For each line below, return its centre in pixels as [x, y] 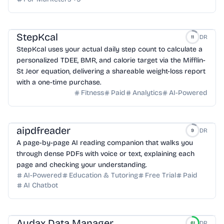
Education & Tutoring [103, 175]
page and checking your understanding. [81, 165]
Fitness [92, 93]
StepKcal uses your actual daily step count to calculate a [109, 49]
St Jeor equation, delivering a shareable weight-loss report [111, 71]
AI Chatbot [41, 185]
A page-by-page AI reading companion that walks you [105, 143]
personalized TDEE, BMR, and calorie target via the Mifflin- [111, 60]
